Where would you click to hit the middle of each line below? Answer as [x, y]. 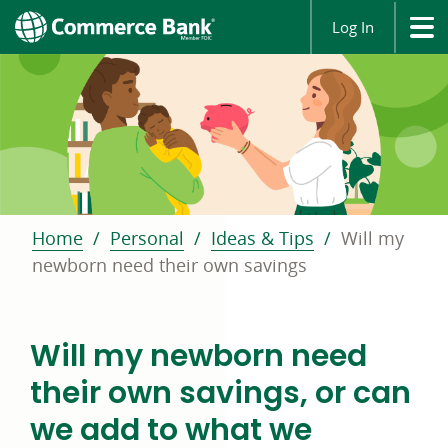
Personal [147, 237]
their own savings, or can [220, 392]
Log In [353, 27]
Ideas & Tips [262, 237]
